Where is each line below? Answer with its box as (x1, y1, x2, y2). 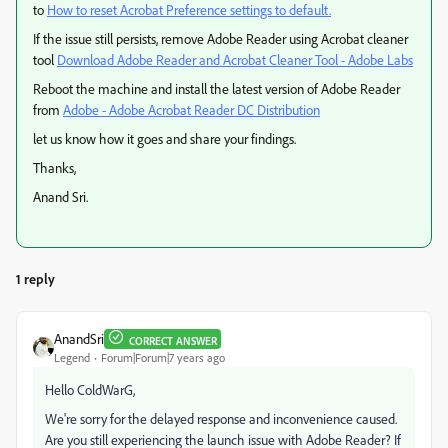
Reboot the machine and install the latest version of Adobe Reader (33, 80, 400, 97)
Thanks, (33, 159, 76, 176)
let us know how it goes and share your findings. (33, 130, 296, 147)
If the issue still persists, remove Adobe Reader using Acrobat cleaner (33, 30, 408, 47)
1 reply (16, 270, 55, 287)
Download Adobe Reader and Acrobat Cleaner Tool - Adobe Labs (57, 51, 413, 68)
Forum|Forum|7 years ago (101, 350, 225, 365)
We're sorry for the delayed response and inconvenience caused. (45, 410, 397, 427)
